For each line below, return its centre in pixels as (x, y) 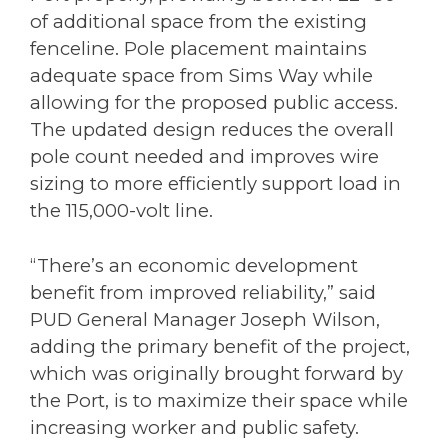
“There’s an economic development (194, 265)
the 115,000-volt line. (121, 211)
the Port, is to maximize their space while (219, 400)
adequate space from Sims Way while (201, 76)
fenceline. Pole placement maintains (198, 49)
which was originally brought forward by (216, 373)
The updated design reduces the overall (212, 130)
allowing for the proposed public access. (214, 103)
